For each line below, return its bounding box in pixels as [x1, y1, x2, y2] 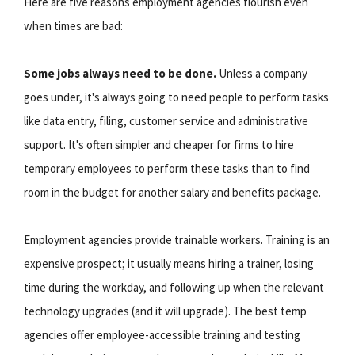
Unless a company [216, 65, 307, 81]
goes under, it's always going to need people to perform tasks [24, 89, 329, 105]
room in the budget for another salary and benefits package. [24, 184, 321, 200]
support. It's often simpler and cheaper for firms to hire [24, 136, 294, 152]
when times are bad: [24, 17, 123, 33]
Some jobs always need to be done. [24, 65, 216, 81]
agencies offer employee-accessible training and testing [24, 326, 300, 342]
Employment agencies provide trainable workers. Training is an [24, 231, 330, 247]
